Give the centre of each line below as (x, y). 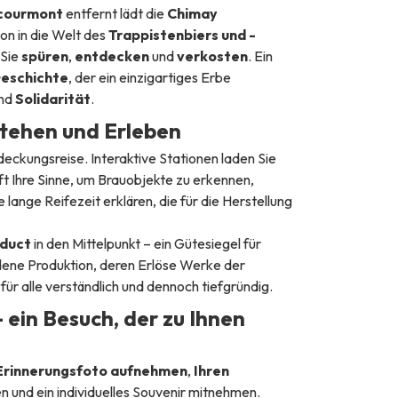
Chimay (192, 13)
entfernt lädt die (115, 13)
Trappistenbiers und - (182, 34)
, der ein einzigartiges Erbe (149, 77)
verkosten (212, 56)
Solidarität (52, 98)
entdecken (111, 56)
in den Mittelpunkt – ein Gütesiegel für (147, 243)
